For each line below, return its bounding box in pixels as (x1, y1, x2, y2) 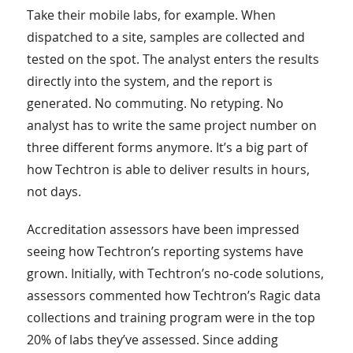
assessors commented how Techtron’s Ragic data (26, 286, 321, 304)
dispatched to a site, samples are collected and (26, 28, 305, 46)
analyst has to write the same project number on (26, 116, 317, 134)
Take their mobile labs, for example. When (26, 6, 276, 24)
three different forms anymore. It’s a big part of (26, 138, 307, 156)
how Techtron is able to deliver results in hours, (26, 160, 310, 178)
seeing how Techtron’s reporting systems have (26, 242, 303, 260)
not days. (26, 182, 81, 200)
